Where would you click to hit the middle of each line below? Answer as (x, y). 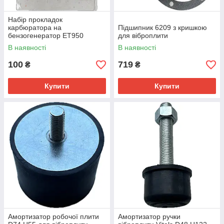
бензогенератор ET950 (46, 36)
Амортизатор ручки (149, 217)
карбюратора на (35, 28)
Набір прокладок (35, 20)
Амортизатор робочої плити (53, 217)
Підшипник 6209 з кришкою (162, 28)
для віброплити (143, 36)
